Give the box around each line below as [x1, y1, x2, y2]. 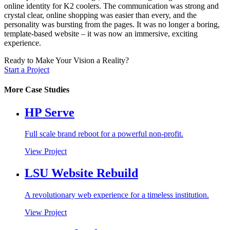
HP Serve [25, 105, 74, 119]
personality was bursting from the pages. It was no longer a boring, [4, 20, 220, 29]
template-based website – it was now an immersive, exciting [4, 29, 198, 38]
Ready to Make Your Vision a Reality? [4, 55, 129, 65]
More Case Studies [4, 85, 69, 94]
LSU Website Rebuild [25, 166, 138, 180]
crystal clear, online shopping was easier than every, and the [4, 10, 197, 20]
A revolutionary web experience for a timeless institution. [25, 190, 209, 200]
